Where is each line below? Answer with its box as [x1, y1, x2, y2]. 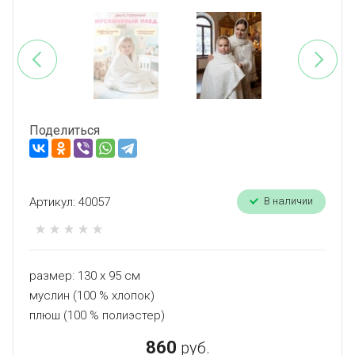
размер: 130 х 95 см [29, 269, 140, 284]
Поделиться [29, 123, 100, 139]
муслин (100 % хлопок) [29, 288, 155, 303]
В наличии [264, 195, 313, 208]
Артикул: [29, 194, 75, 209]
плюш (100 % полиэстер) [29, 308, 165, 323]
